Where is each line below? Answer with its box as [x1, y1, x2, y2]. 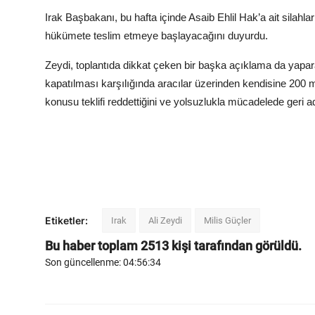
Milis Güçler [204, 215, 251, 226]
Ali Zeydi [148, 215, 182, 226]
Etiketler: [45, 214, 88, 227]
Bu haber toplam [45, 238, 141, 254]
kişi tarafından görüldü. [169, 238, 302, 254]
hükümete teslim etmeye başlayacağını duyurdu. [45, 30, 268, 42]
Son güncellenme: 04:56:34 [45, 257, 161, 269]
